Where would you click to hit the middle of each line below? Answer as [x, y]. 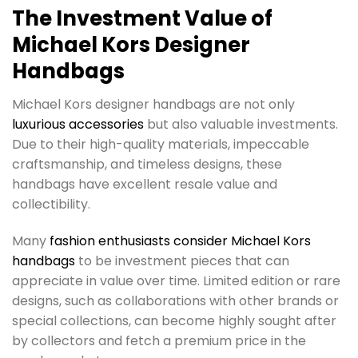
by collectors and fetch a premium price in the [159, 341]
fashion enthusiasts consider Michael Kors [180, 241]
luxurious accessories [78, 125]
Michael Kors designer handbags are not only [153, 105]
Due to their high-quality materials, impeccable [161, 145]
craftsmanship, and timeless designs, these [147, 165]
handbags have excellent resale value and [145, 185]
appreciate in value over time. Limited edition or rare [176, 281]
